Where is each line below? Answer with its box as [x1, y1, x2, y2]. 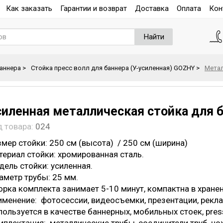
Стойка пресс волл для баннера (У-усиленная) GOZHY [31, 64, 195, 72]
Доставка [135, 3, 169, 13]
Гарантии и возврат [60, 3, 127, 13]
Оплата [177, 3, 201, 13]
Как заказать [6, 3, 52, 13]
